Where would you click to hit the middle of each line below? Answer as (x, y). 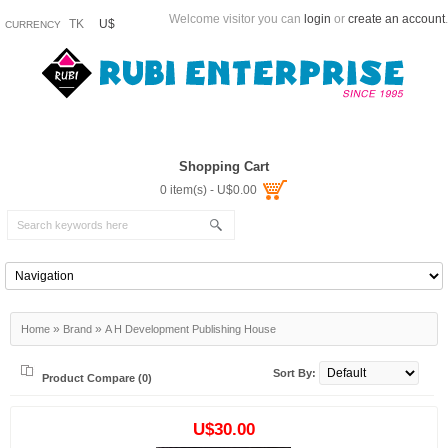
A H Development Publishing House (190, 329)
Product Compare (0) (97, 378)
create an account (396, 19)
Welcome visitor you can (236, 19)
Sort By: (295, 373)
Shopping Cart (224, 166)
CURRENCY (34, 24)
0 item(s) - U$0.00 (208, 190)
